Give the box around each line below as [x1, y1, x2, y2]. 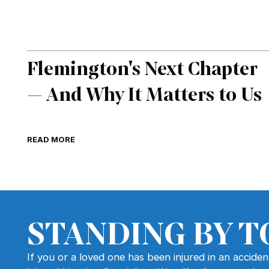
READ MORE [27, 134, 75, 144]
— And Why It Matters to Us [27, 82, 262, 106]
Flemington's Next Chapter [27, 56, 258, 80]
